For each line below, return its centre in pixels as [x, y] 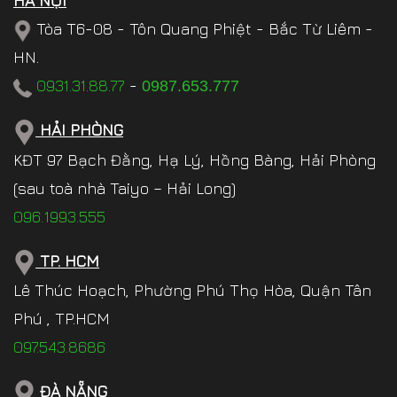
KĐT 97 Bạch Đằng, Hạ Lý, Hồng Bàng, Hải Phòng [197, 160]
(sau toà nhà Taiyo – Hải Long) [125, 188]
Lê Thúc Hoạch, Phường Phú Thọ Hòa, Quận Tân [192, 290]
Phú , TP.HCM [62, 318]
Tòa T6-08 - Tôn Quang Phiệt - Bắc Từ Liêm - [202, 29]
